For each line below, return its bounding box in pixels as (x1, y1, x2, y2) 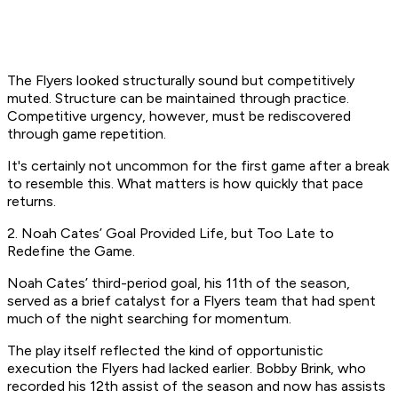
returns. (7, 193, 56, 211)
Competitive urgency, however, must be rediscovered (7, 107, 351, 125)
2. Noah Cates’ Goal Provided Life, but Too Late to (7, 225, 334, 243)
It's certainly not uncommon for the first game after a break (7, 157, 389, 175)
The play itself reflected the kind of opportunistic (7, 342, 323, 360)
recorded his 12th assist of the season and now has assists (7, 378, 386, 395)
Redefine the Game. (7, 243, 135, 260)
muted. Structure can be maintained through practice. (7, 90, 349, 107)
